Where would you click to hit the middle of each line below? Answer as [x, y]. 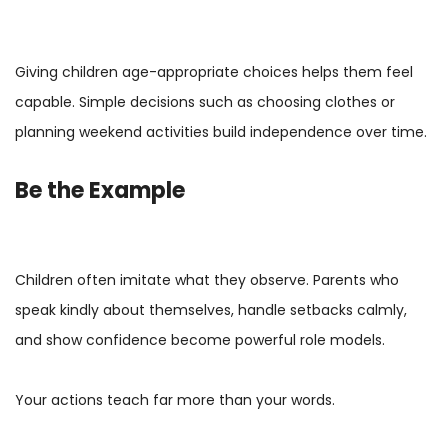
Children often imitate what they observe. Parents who [207, 279]
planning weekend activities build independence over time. [221, 131]
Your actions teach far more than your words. [175, 399]
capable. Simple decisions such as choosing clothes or [205, 101]
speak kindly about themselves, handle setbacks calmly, [211, 309]
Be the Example [100, 190]
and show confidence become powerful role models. [200, 339]
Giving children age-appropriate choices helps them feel [214, 71]
